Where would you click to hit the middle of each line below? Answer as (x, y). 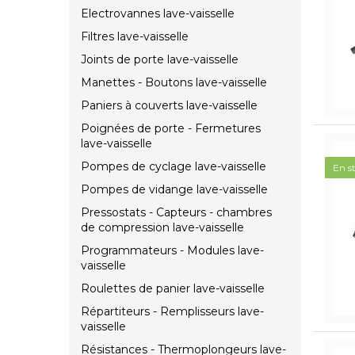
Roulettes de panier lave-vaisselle (173, 289)
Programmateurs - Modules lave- (172, 251)
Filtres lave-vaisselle (135, 37)
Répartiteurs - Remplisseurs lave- (172, 312)
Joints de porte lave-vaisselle (160, 60)
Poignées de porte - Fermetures (171, 129)
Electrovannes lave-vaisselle (158, 14)
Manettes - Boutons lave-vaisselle (174, 83)
